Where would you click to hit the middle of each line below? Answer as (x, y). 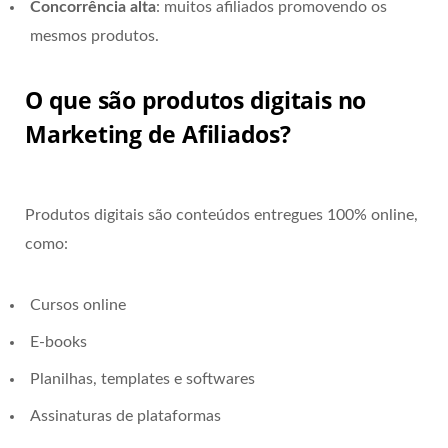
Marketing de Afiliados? (158, 133)
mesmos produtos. (94, 35)
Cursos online (78, 304)
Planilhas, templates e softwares (142, 378)
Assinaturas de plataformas (125, 415)
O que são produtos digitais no (196, 99)
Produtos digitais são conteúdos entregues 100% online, (221, 214)
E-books (58, 341)
